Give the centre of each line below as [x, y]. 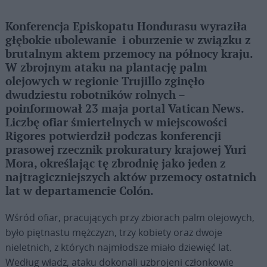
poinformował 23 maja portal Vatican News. [124, 109]
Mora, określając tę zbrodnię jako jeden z [115, 164]
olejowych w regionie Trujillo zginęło [105, 82]
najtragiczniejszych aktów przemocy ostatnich [131, 178]
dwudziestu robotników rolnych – [95, 96]
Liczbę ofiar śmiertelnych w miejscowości [116, 123]
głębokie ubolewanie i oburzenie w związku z [128, 41]
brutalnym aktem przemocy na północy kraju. [129, 55]
